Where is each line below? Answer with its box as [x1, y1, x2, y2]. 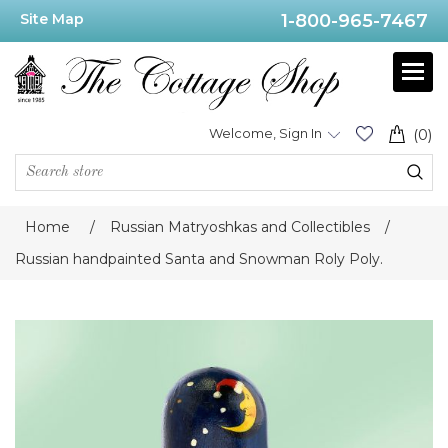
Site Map [20, 10, 84, 28]
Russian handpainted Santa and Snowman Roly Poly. [15, 250, 383, 269]
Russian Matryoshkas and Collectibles [110, 218, 370, 237]
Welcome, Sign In [209, 125, 322, 142]
